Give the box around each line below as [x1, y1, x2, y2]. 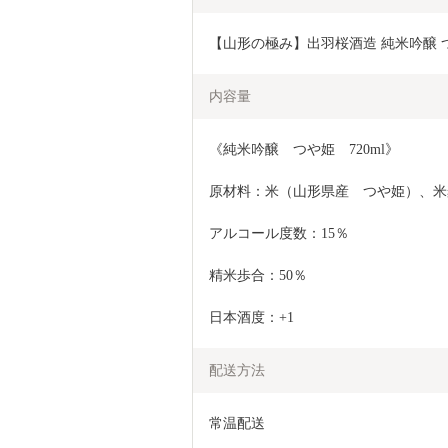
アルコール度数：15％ [209, 225, 349, 241]
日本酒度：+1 [209, 309, 294, 325]
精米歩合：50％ [209, 267, 307, 283]
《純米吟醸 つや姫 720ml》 [209, 141, 399, 157]
